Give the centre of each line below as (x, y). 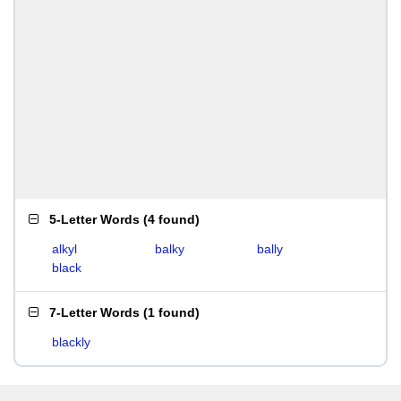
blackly (71, 342)
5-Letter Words (94, 219)
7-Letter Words (94, 312)
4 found (171, 219)
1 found (171, 312)
